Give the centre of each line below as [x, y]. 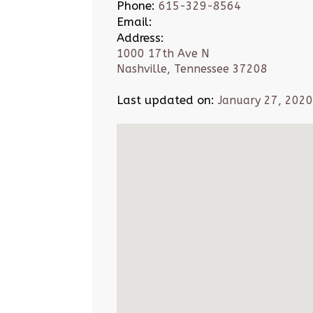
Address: [140, 38]
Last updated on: [166, 100]
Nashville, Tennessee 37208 [192, 69]
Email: [134, 22]
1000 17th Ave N [163, 53]
